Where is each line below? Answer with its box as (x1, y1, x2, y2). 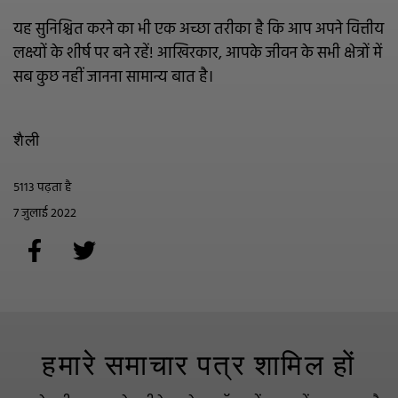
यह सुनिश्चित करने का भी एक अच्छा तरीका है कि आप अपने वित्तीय (13, 17, 384, 43)
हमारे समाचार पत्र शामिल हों (42, 350, 356, 381)
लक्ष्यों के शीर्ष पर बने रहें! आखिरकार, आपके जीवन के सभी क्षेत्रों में (13, 41, 382, 67)
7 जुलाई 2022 (13, 203, 76, 224)
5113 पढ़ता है (13, 178, 71, 198)
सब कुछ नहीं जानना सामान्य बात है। (13, 65, 213, 91)
